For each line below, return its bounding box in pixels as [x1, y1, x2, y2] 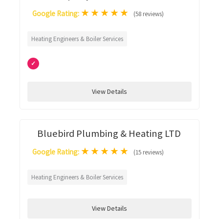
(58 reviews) [133, 10, 164, 18]
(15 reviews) [133, 148, 164, 156]
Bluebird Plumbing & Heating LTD [37, 127, 181, 140]
